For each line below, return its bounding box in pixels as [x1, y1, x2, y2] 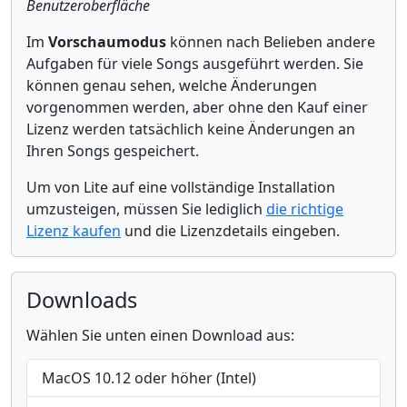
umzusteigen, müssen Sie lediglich [26, 199, 266, 219]
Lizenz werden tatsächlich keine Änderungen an [26, 119, 355, 139]
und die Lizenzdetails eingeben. [121, 221, 340, 241]
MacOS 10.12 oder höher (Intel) [42, 368, 256, 388]
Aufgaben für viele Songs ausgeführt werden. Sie [26, 54, 363, 74]
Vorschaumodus [48, 32, 166, 52]
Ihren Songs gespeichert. [26, 141, 199, 161]
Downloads [26, 285, 137, 314]
